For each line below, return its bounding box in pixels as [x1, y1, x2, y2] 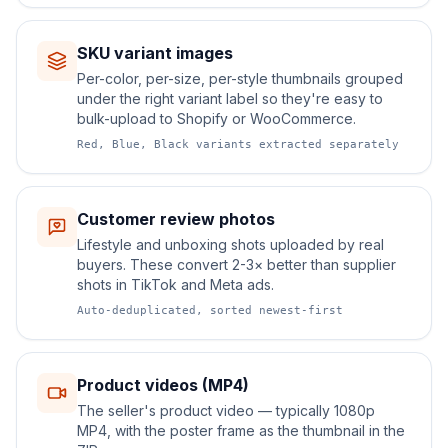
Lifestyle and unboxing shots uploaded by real [77, 236, 384, 253]
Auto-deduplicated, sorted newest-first [77, 304, 343, 317]
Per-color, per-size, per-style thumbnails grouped [77, 70, 403, 87]
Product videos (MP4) [77, 375, 249, 395]
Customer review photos [77, 209, 275, 229]
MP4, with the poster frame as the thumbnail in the [77, 422, 405, 439]
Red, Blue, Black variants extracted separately [77, 138, 399, 151]
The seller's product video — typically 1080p [77, 402, 375, 419]
